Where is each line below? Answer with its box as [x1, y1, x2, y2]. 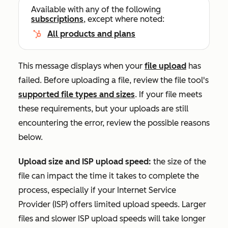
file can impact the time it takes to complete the [18, 171, 199, 181]
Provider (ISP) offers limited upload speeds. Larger [18, 199, 206, 209]
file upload [145, 61, 186, 71]
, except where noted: [83, 14, 164, 24]
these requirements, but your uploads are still [18, 104, 188, 113]
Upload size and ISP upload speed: [18, 157, 153, 166]
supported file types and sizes [18, 90, 135, 99]
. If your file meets [135, 90, 202, 99]
